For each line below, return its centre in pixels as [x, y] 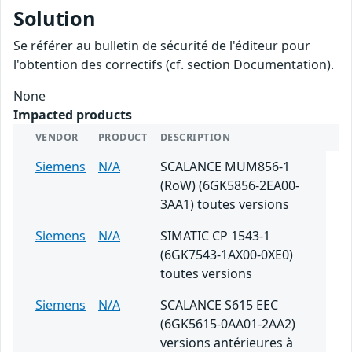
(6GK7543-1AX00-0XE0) [227, 255]
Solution [55, 18]
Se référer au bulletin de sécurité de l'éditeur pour [162, 46]
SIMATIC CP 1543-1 [215, 236]
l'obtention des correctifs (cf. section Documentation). [174, 65]
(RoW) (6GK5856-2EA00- [230, 186]
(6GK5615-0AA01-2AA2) [228, 324]
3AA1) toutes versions [225, 205]
